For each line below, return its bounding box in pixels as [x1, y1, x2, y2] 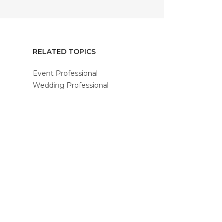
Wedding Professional [33, 81, 109, 90]
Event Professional [33, 69, 98, 78]
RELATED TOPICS [33, 47, 96, 56]
